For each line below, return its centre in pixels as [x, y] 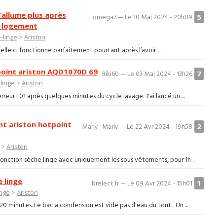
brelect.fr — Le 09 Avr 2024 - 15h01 [142, 184]
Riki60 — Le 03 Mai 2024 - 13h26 [147, 74]
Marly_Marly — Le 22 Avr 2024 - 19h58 [137, 127]
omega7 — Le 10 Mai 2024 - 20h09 [143, 18]
